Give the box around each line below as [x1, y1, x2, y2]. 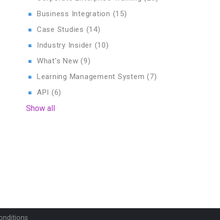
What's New [36, 56, 81, 65]
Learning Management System [36, 72, 147, 81]
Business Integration [36, 9, 113, 18]
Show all [26, 104, 55, 113]
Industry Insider [36, 41, 95, 50]
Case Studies [36, 25, 86, 34]
